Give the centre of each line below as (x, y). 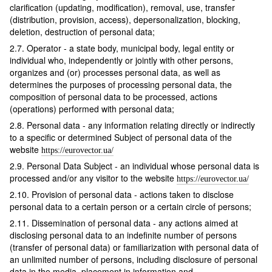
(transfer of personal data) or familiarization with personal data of (134, 247)
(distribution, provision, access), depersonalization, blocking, (125, 20)
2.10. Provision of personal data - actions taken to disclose (122, 195)
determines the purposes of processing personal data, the (121, 85)
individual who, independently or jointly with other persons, (121, 60)
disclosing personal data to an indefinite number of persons (123, 235)
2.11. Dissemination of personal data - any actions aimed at (124, 223)
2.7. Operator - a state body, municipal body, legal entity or (122, 48)
